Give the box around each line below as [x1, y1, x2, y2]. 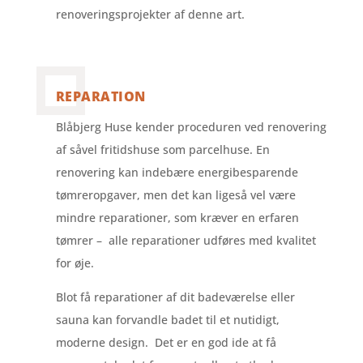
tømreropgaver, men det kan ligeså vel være [55, 187, 296, 203]
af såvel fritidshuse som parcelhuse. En [55, 142, 270, 157]
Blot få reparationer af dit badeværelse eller [55, 289, 295, 305]
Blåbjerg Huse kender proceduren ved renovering [55, 119, 327, 135]
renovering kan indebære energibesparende [55, 164, 298, 180]
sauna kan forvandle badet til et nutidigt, [55, 312, 280, 327]
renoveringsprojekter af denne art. [55, 6, 245, 22]
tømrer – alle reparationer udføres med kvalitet [55, 233, 316, 248]
